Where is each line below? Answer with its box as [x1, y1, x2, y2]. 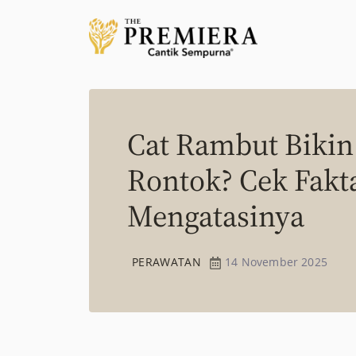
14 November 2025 [222, 254, 327, 269]
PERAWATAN [132, 254, 202, 269]
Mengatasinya [127, 195, 304, 237]
